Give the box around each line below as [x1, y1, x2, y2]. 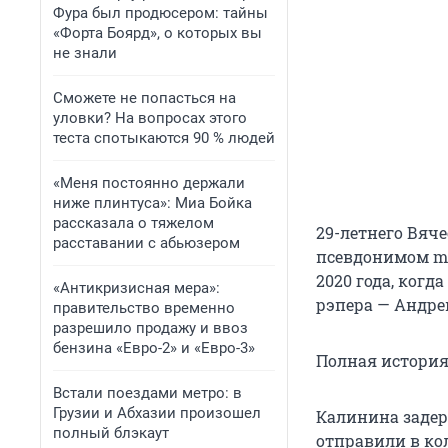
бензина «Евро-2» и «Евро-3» [53, 339, 255, 357]
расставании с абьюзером [53, 234, 240, 252]
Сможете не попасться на [53, 89, 236, 107]
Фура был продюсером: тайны [53, 4, 268, 22]
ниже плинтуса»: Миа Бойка [53, 194, 252, 212]
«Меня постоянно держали [53, 174, 245, 192]
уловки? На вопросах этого [53, 109, 247, 127]
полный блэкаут [53, 424, 169, 442]
